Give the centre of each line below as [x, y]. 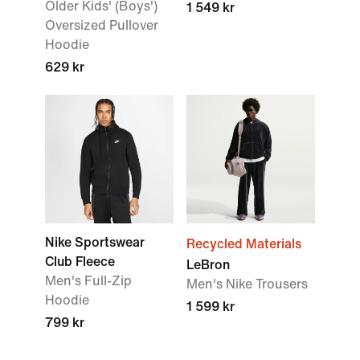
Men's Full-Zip [88, 281]
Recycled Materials [244, 244]
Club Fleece [80, 262]
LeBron [208, 265]
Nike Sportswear [95, 242]
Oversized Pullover [102, 25]
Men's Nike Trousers [247, 284]
